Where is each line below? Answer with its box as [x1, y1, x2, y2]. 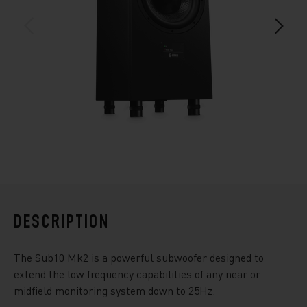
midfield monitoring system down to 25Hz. [14, 282, 215, 297]
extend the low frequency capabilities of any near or [14, 266, 260, 281]
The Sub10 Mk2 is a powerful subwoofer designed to [14, 249, 264, 265]
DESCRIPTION [14, 213, 110, 233]
